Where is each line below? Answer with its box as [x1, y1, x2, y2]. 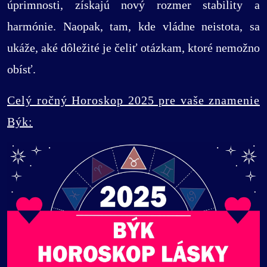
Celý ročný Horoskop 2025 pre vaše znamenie [7, 94, 260, 107]
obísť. [7, 63, 36, 76]
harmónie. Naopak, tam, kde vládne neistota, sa [7, 20, 260, 33]
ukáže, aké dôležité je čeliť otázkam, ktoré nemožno [7, 41, 260, 55]
